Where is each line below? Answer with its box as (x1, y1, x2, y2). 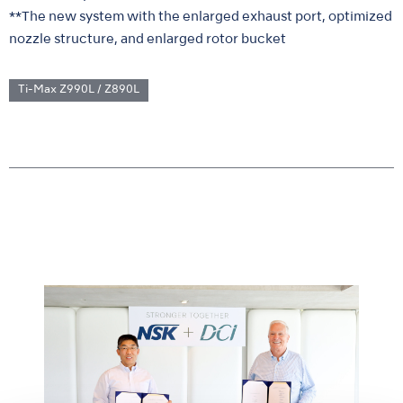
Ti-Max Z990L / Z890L (18, 84, 139, 95)
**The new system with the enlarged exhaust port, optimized (9, 10, 392, 23)
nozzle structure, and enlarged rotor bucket (9, 32, 286, 46)
